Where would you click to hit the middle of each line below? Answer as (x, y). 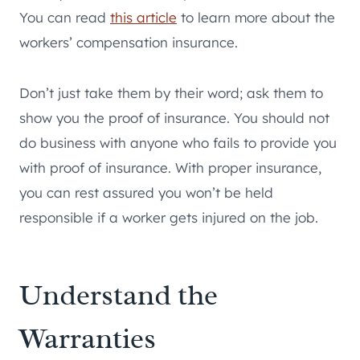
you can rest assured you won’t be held (146, 193)
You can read (65, 18)
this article (143, 18)
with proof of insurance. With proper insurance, (170, 168)
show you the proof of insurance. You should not (174, 118)
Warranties (88, 339)
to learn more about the (256, 18)
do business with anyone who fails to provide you (178, 143)
